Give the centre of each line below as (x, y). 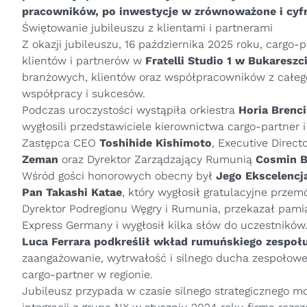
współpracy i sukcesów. (84, 94)
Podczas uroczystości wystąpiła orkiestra (130, 110)
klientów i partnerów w (84, 61)
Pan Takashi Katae (72, 192)
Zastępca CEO (61, 143)
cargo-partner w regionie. (87, 274)
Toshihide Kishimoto (156, 143)
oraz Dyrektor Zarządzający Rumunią (157, 159)
